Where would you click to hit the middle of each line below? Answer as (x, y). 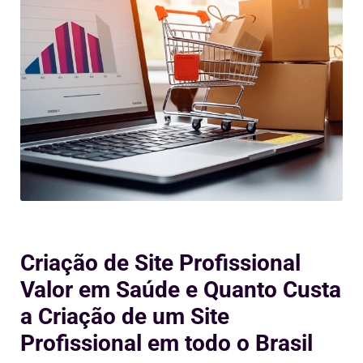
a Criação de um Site (125, 316)
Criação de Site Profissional (160, 263)
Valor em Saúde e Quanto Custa (181, 289)
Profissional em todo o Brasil (167, 343)
